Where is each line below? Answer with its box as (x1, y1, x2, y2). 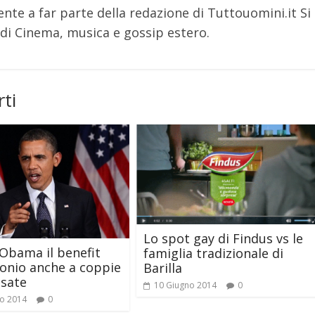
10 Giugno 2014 (154, 279, 217, 292)
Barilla (143, 259, 182, 277)
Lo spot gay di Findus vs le (143, 230, 303, 247)
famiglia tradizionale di (143, 245, 283, 262)
